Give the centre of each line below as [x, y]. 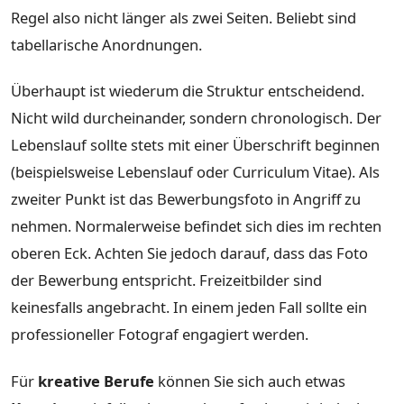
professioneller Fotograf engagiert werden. [160, 335]
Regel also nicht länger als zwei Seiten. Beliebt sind [184, 17]
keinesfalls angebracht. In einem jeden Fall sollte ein [189, 308]
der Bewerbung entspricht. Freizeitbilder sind [166, 280]
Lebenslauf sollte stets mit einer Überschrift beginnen [195, 145]
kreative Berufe [96, 381]
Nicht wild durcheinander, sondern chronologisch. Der [196, 118]
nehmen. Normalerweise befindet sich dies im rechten [196, 226]
